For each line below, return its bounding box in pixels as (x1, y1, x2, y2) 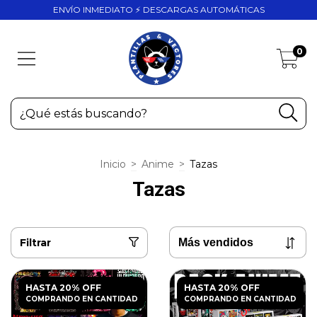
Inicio (100, 158, 126, 171)
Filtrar (20, 236, 51, 249)
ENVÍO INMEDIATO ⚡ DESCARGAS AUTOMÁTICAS (52, 4, 265, 15)
